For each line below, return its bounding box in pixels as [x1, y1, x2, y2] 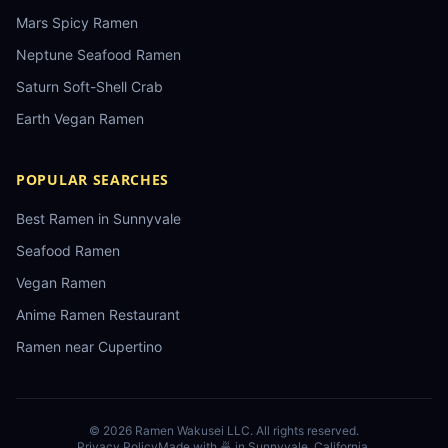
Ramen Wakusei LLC [135, 423, 250, 438]
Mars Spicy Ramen [16, 14, 138, 31]
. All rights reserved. [250, 423, 359, 438]
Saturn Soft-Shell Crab [16, 78, 163, 95]
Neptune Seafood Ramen [16, 46, 181, 63]
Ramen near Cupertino [16, 338, 162, 355]
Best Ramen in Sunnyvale [16, 210, 181, 227]
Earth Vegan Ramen [16, 110, 144, 127]
